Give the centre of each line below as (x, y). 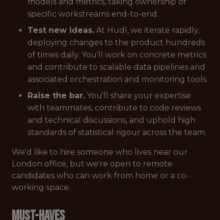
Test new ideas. (61, 30)
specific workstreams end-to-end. (93, 14)
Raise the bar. (56, 96)
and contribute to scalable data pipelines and (116, 67)
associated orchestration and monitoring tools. (118, 79)
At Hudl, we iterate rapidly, (147, 30)
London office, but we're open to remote (92, 164)
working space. (41, 187)
